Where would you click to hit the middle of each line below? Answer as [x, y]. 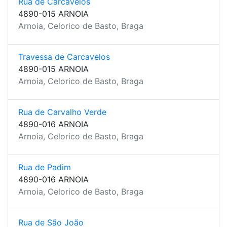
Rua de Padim [45, 167]
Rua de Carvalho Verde [62, 112]
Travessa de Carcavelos [64, 57]
